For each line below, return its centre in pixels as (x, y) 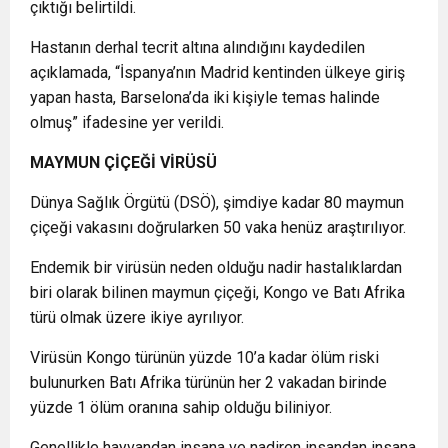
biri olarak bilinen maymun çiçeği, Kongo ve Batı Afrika (217, 292)
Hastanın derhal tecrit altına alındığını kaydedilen (197, 47)
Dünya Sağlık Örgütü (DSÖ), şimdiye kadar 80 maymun (217, 202)
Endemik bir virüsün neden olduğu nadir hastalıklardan (216, 267)
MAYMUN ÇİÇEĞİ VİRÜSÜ (123, 162)
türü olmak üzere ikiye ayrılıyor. (137, 317)
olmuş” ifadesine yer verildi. (127, 122)
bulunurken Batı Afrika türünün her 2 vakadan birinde (208, 382)
